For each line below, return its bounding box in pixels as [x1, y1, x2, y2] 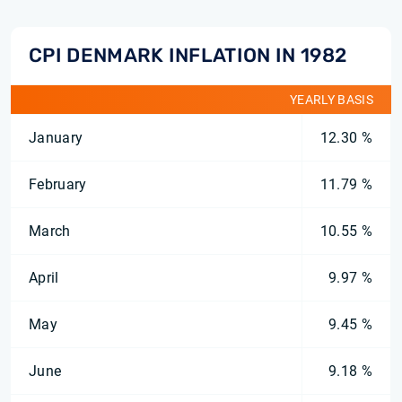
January [29, 129, 83, 146]
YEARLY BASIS [290, 92, 373, 107]
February [29, 176, 87, 193]
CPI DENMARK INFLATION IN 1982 [29, 44, 347, 66]
